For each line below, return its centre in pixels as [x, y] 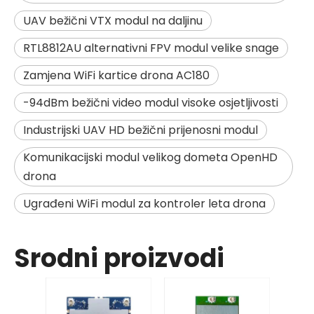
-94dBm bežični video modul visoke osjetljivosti [151, 102]
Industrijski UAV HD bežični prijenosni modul [141, 130]
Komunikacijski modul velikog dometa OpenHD [150, 157]
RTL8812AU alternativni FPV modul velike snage [151, 48]
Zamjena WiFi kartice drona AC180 [116, 75]
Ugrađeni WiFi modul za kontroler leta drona [144, 203]
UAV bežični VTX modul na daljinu [113, 20]
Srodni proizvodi [119, 258]
